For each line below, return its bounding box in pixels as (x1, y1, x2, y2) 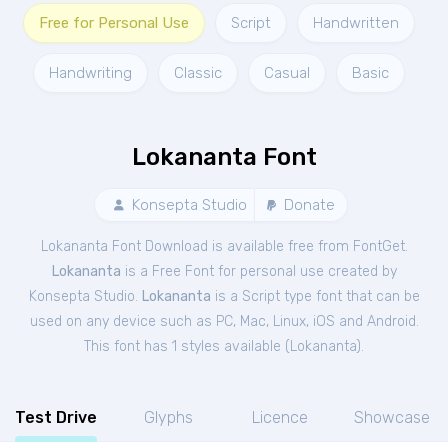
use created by (299, 263, 397, 280)
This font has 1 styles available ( (84, 338, 290, 355)
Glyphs (143, 408, 193, 427)
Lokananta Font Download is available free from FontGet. (40, 238, 408, 255)
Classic (174, 64, 222, 82)
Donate (280, 196, 335, 214)
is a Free (120, 263, 185, 280)
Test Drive (15, 408, 97, 427)
